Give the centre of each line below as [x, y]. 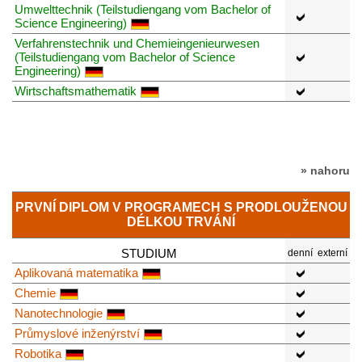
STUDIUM [149, 254]
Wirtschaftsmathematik [76, 90]
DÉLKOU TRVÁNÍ [181, 222]
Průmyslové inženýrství [77, 334]
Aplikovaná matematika [76, 273]
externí [333, 253]
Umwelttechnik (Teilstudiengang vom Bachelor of [143, 9]
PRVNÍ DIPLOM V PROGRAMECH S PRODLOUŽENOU [181, 208]
